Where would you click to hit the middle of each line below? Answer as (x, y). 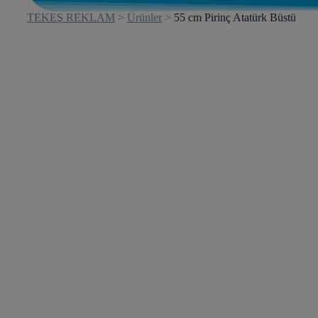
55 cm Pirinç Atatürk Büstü (235, 17)
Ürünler (144, 17)
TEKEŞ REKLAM (71, 17)
